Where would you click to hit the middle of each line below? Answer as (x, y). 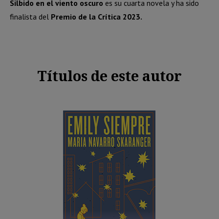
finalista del (30, 17)
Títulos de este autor (109, 76)
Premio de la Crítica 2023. (97, 17)
